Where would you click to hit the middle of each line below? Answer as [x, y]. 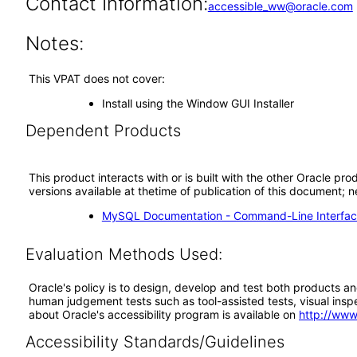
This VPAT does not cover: [97, 78]
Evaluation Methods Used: [124, 254]
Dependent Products [103, 131]
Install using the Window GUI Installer [198, 103]
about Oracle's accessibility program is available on [164, 314]
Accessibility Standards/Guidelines [155, 342]
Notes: [54, 43]
